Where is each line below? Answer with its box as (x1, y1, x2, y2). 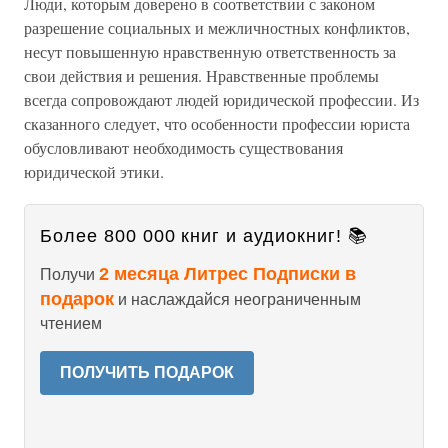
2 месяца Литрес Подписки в (99, 264, 356, 284)
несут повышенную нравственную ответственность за (24, 41, 396, 62)
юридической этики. (24, 161, 164, 182)
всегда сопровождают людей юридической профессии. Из (24, 89, 419, 110)
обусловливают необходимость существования (24, 137, 343, 158)
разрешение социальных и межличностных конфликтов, (24, 17, 410, 38)
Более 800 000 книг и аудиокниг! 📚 (40, 226, 368, 246)
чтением (40, 315, 102, 332)
